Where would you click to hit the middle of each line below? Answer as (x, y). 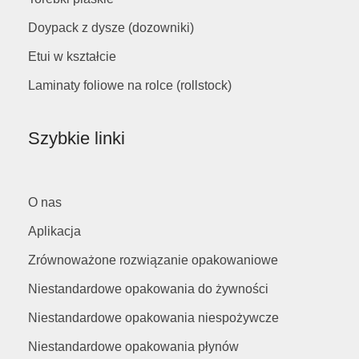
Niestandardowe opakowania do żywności (148, 289)
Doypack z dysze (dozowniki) (111, 27)
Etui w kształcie (72, 56)
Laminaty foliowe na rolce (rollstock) (130, 85)
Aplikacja (54, 232)
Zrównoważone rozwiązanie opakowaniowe (153, 260)
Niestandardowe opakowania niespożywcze (153, 318)
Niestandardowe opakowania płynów (133, 347)
